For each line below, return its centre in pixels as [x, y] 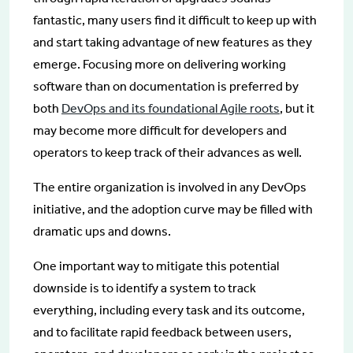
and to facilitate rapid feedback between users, [162, 332]
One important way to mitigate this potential [156, 266]
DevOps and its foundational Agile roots [171, 108]
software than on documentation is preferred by [166, 86]
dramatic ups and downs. [102, 231]
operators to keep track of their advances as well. [167, 152]
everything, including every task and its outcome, [169, 310]
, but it [297, 108]
